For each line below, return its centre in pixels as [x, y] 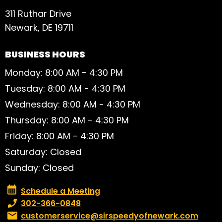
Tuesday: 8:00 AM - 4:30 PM [65, 88]
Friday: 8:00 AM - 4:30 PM [59, 136]
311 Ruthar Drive [38, 13]
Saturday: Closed [43, 152]
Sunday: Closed [39, 167]
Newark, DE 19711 [39, 27]
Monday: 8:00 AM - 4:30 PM [64, 72]
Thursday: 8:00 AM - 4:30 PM [67, 120]
